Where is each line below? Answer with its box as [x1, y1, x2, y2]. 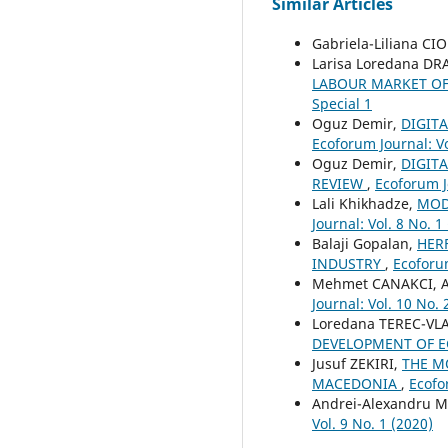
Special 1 [312, 93, 372, 113]
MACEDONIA [312, 373, 401, 393]
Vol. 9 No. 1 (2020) [312, 413, 433, 433]
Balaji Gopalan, [312, 233, 417, 253]
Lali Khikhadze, [312, 193, 417, 213]
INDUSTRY [312, 253, 385, 273]
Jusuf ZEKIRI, [312, 353, 402, 373]
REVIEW [312, 173, 367, 193]
